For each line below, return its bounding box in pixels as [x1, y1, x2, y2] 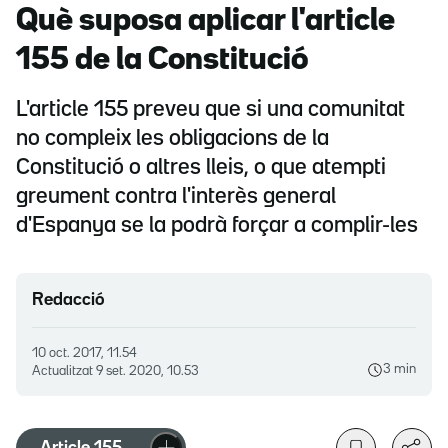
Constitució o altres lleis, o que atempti [16, 158, 386, 179]
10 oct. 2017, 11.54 [38, 347, 137, 360]
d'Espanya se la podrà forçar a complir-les [16, 216, 418, 237]
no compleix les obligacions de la [16, 129, 329, 150]
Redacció [32, 292, 105, 309]
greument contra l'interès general [16, 187, 336, 208]
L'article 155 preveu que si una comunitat [16, 100, 405, 121]
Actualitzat [32, 365, 96, 378]
